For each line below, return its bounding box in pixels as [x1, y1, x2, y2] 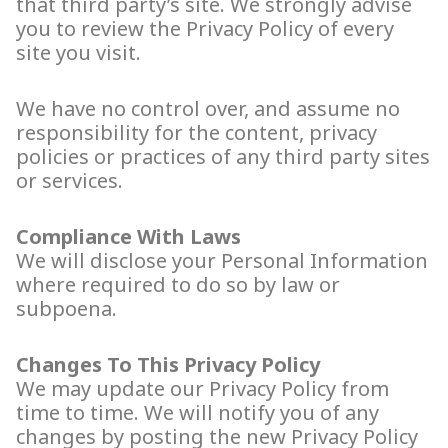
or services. [16, 167, 123, 195]
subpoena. [16, 295, 117, 323]
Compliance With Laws [16, 223, 241, 251]
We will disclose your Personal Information [16, 247, 428, 275]
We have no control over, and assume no [16, 95, 400, 123]
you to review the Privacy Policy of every [16, 15, 394, 43]
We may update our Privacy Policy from [16, 375, 389, 403]
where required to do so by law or [16, 271, 340, 299]
